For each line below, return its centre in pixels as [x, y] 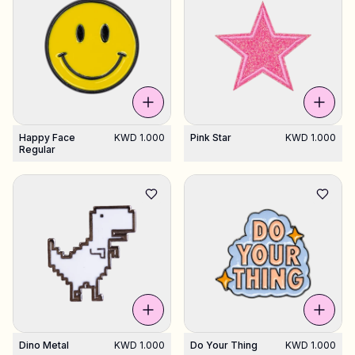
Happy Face [47, 137]
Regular [37, 149]
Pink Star [211, 137]
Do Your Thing [224, 345]
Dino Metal [44, 345]
